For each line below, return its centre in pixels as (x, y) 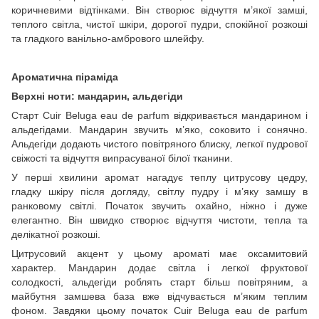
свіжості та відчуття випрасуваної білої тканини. (122, 158)
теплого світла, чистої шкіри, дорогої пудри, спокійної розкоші (159, 24)
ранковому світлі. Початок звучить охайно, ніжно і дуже (159, 205)
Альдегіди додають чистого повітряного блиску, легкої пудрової (159, 143)
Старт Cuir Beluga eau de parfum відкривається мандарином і (159, 115)
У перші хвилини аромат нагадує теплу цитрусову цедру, (159, 177)
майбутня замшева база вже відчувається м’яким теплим (159, 296)
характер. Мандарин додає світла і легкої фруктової (159, 267)
